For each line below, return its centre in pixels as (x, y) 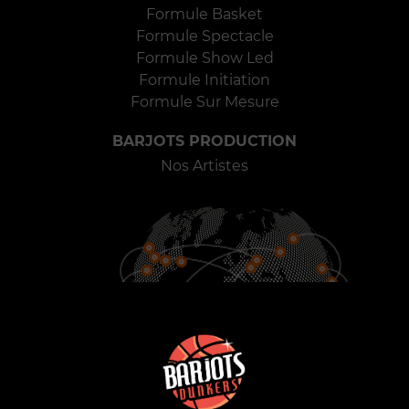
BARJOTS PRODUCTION (204, 142)
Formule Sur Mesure (204, 102)
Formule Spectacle (204, 37)
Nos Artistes (204, 166)
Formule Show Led (204, 58)
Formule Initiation (204, 80)
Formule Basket (204, 15)
